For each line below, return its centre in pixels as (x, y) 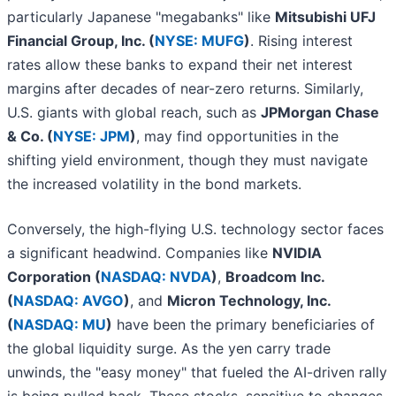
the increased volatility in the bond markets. (154, 184)
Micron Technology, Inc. (249, 301)
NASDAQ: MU (60, 325)
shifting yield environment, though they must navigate (187, 160)
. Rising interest (301, 41)
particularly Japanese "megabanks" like (141, 17)
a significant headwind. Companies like (140, 253)
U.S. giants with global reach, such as (134, 113)
